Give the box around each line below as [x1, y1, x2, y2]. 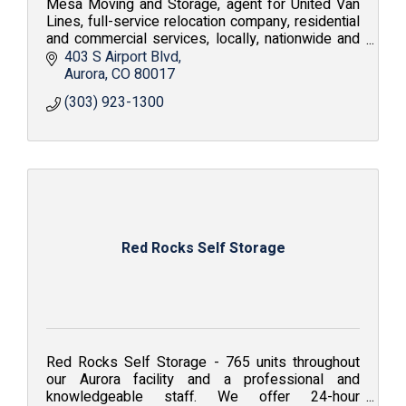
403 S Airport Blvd [64, 45, 179, 68]
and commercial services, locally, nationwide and [46, 28, 360, 50]
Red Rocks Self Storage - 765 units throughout [46, 351, 360, 373]
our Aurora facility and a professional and [46, 368, 360, 391]
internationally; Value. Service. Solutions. [46, 45, 295, 67]
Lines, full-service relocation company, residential [46, 11, 360, 33]
